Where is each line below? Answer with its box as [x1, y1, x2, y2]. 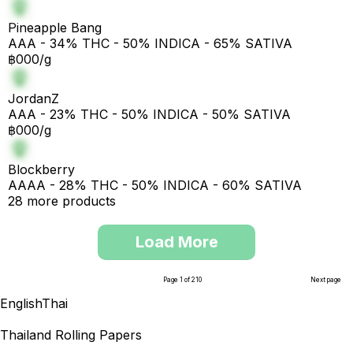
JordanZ [8, 91, 59, 106]
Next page [310, 276, 341, 284]
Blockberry [8, 162, 75, 177]
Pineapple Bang [8, 20, 102, 35]
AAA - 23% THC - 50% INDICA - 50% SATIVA [8, 106, 291, 122]
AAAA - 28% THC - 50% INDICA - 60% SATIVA [8, 177, 302, 193]
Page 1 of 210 [162, 276, 202, 284]
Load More [135, 232, 218, 251]
